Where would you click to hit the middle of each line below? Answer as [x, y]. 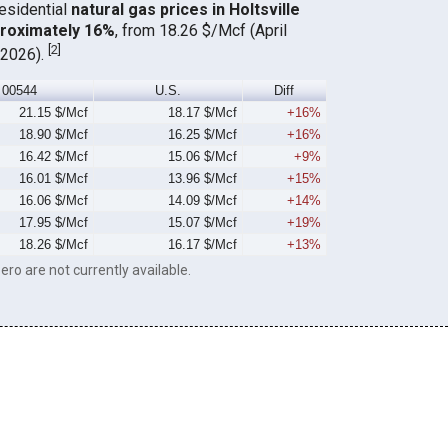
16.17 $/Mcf [203, 245]
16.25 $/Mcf [203, 135]
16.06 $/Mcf [54, 201]
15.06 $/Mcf [203, 157]
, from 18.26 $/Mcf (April [200, 30]
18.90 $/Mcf [54, 135]
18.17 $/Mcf [203, 113]
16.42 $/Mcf [54, 157]
